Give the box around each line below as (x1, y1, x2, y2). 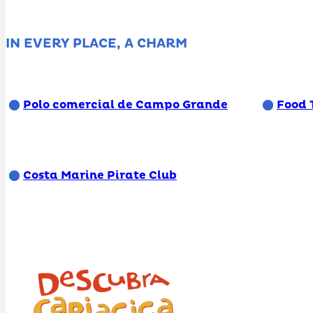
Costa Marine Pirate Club (23, 168, 177, 183)
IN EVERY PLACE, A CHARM (6, 36, 187, 52)
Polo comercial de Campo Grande (23, 97, 228, 112)
